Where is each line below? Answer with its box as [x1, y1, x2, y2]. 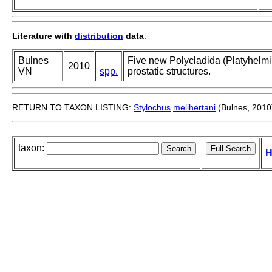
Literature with [12, 31, 75, 41]
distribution [75, 31, 123, 41]
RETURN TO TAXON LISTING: [12, 103, 134, 113]
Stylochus [134, 103, 171, 113]
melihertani [173, 103, 216, 113]
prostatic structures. [127, 66, 211, 77]
